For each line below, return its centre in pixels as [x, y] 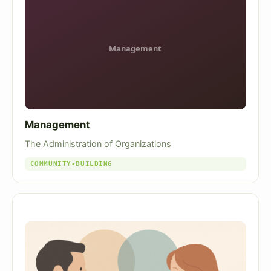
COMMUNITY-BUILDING [71, 163]
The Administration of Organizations [98, 143]
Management [57, 125]
